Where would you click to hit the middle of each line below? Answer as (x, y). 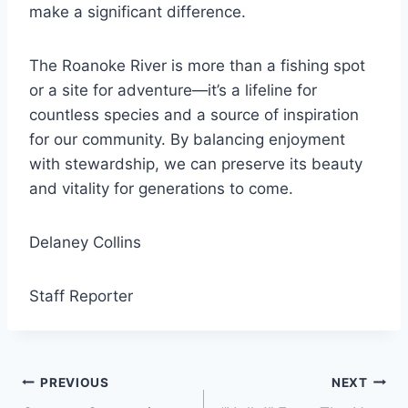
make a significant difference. (138, 12)
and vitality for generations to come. (161, 189)
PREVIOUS (75, 382)
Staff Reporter (81, 296)
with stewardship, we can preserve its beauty (196, 164)
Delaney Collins (85, 243)
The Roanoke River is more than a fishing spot (197, 66)
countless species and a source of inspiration (194, 115)
